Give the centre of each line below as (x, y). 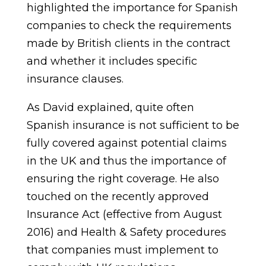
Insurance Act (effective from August (124, 214)
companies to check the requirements (129, 26)
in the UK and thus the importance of (126, 161)
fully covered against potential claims (126, 143)
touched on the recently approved (118, 197)
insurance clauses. (75, 79)
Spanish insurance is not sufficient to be (133, 125)
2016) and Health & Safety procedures (126, 232)
